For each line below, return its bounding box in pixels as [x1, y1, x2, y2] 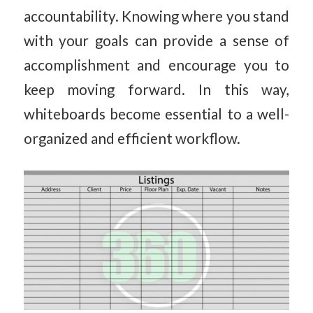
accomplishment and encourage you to [23, 57, 290, 74]
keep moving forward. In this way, [23, 81, 290, 99]
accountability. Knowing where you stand [23, 8, 290, 25]
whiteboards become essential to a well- [23, 105, 290, 123]
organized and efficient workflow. [23, 130, 240, 147]
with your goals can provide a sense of [23, 32, 290, 50]
